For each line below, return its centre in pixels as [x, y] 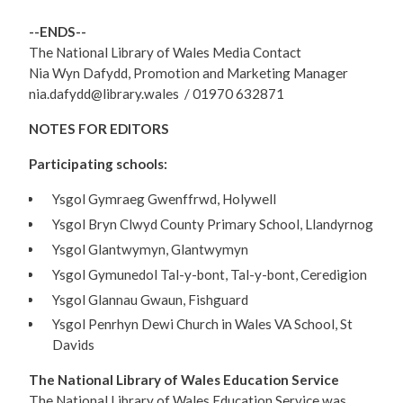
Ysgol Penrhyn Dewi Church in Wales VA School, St [202, 324]
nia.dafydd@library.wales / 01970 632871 [157, 94]
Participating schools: [98, 164]
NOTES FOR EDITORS [99, 129]
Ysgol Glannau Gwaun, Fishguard [150, 299]
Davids [73, 345]
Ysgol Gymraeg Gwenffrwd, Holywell [164, 199]
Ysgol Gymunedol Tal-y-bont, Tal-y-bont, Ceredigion [209, 274]
